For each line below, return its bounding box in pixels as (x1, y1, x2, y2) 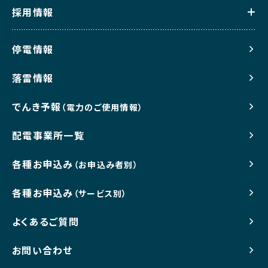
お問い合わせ (12, 242, 73, 257)
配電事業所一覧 (12, 127, 84, 142)
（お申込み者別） (73, 158, 138, 170)
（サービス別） (73, 187, 127, 199)
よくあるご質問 (12, 214, 79, 229)
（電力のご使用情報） (61, 100, 144, 113)
